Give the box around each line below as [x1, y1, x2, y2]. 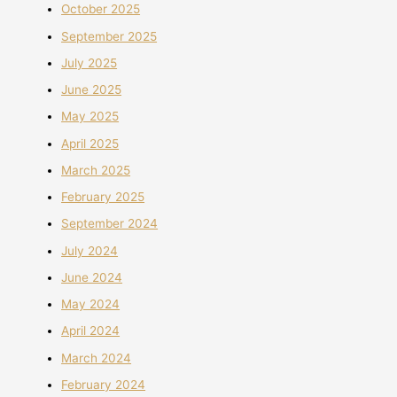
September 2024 [61, 216, 159, 231]
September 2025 [61, 28, 158, 43]
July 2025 [61, 55, 118, 70]
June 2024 [61, 269, 123, 284]
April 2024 [61, 323, 121, 339]
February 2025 [61, 190, 145, 205]
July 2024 [61, 243, 119, 258]
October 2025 [61, 2, 141, 17]
